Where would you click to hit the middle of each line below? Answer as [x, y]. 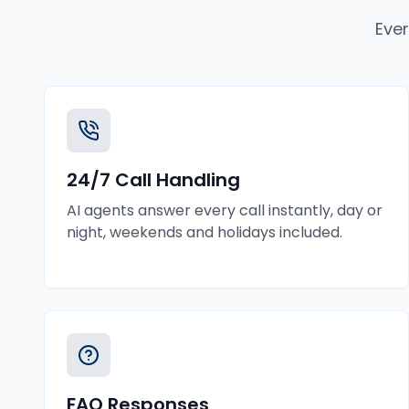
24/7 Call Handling [153, 180]
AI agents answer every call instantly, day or [225, 210]
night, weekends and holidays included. [204, 232]
